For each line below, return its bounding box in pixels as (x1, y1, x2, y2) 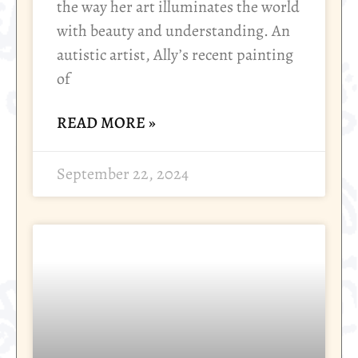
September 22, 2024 (57, 163, 189, 185)
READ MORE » (57, 112, 156, 134)
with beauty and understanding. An (57, 20, 290, 42)
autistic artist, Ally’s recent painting (57, 44, 293, 66)
